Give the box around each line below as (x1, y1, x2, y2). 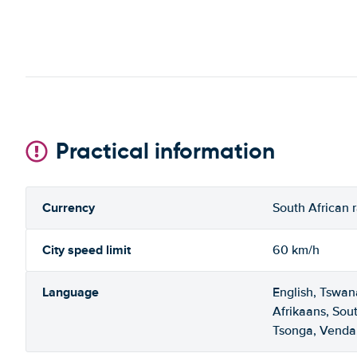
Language (42, 283, 99, 301)
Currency (42, 198, 95, 217)
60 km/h (273, 242, 320, 258)
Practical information (56, 137, 275, 165)
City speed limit (42, 241, 131, 259)
